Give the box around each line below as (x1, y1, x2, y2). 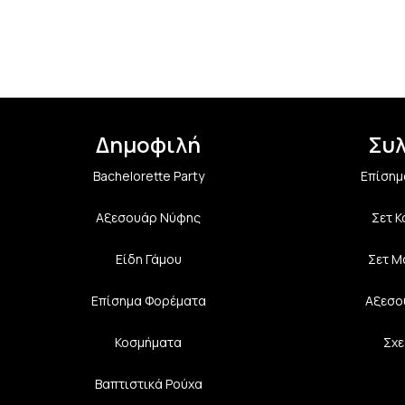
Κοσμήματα (115, 333, 182, 351)
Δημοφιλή (96, 128, 201, 159)
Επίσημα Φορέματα (90, 291, 206, 309)
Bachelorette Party (92, 166, 204, 184)
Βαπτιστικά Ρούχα (94, 374, 202, 392)
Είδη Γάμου (115, 250, 182, 268)
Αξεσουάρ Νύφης (96, 208, 201, 226)
